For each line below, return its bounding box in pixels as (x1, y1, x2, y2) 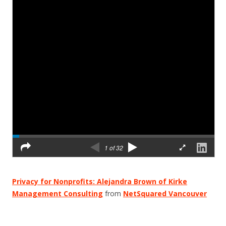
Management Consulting (12, 189, 103, 198)
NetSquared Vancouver (123, 189, 207, 198)
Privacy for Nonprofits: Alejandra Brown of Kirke (12, 177, 187, 186)
